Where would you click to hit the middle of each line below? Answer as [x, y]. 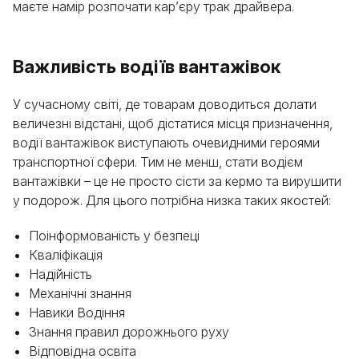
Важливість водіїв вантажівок [147, 67]
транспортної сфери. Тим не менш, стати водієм [158, 162]
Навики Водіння [77, 313]
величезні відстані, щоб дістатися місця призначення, [173, 123]
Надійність [61, 274]
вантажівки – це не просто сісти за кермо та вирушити [177, 181]
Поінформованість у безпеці [114, 236]
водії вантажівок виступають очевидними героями [166, 143]
